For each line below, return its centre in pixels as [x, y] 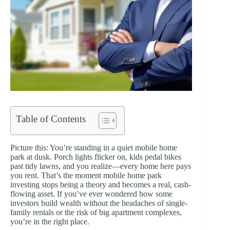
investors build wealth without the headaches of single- [99, 203]
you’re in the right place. [50, 222]
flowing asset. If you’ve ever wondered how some [91, 194]
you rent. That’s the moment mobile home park [86, 176]
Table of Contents [51, 119]
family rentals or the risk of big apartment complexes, [96, 213]
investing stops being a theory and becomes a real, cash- [101, 185]
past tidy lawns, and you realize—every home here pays [101, 166]
